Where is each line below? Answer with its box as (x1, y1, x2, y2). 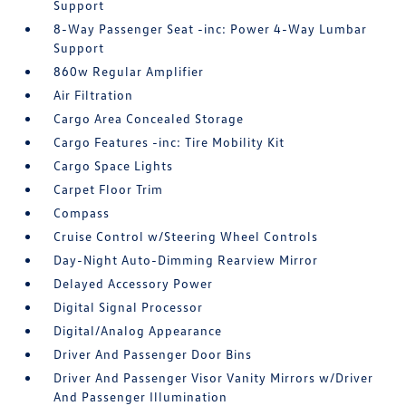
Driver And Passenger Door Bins (53, 346, 253, 362)
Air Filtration (53, 87, 134, 103)
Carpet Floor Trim (53, 181, 164, 198)
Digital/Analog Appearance (53, 323, 223, 339)
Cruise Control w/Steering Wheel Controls (53, 228, 319, 245)
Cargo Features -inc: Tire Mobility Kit (53, 134, 285, 150)
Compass (53, 205, 111, 221)
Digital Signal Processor (53, 299, 204, 315)
